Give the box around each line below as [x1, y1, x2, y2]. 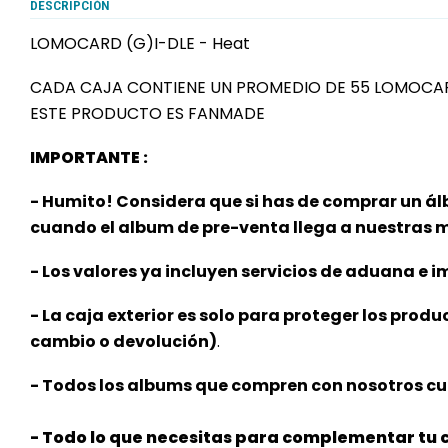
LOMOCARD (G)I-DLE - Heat [30, 32, 250, 55]
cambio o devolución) [30, 330, 217, 353]
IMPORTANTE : [30, 146, 148, 169]
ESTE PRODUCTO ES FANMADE [30, 102, 265, 125]
